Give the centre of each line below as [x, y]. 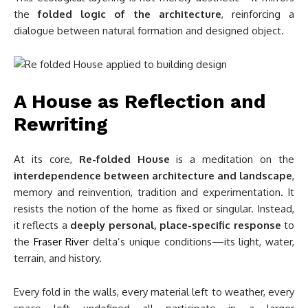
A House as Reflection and [140, 102]
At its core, [46, 159]
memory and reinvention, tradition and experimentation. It [154, 192]
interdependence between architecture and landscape [153, 176]
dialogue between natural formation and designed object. [149, 31]
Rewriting [61, 124]
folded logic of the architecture [130, 14]
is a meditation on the [232, 159]
